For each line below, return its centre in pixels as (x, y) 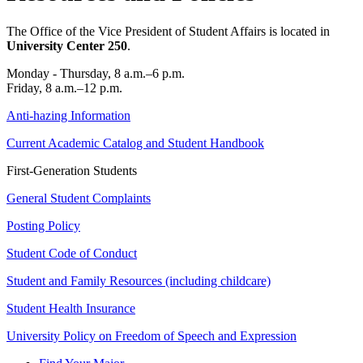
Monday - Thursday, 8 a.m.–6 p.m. (96, 74)
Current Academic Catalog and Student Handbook (135, 143)
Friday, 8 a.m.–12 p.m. (64, 88)
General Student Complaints (79, 199)
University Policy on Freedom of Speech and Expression (152, 336)
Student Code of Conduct (72, 254)
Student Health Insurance (71, 309)
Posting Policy (43, 226)
